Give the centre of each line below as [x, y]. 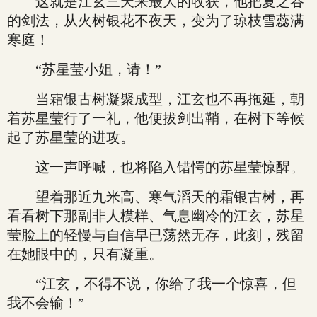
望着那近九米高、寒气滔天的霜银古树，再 [156, 197]
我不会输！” [46, 303]
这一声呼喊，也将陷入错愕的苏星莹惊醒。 [156, 167]
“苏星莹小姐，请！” [84, 69]
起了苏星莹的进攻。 [71, 137]
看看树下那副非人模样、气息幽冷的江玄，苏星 [156, 216]
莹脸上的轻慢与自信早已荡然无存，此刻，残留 [156, 235]
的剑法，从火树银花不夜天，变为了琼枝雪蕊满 [156, 21]
